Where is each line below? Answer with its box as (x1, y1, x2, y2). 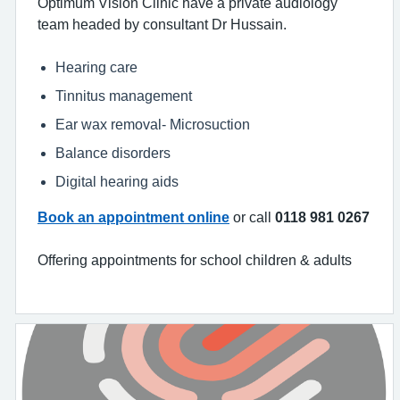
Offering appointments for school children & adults (37, 253, 352, 267)
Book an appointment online (37, 210, 229, 224)
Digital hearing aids (55, 174, 179, 188)
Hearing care (55, 60, 137, 74)
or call (233, 210, 275, 224)
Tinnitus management (55, 88, 192, 103)
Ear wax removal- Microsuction (55, 117, 250, 131)
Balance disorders (55, 146, 171, 160)
